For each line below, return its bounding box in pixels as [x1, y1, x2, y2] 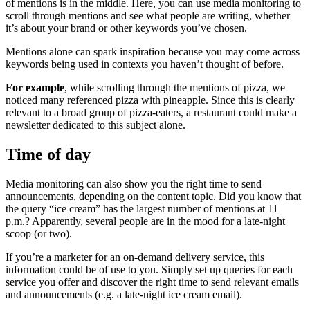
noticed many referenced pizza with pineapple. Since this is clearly [6, 94, 295, 107]
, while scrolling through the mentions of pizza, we [64, 82, 285, 94]
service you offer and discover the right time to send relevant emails [6, 276, 299, 289]
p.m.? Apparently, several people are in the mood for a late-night [6, 215, 285, 228]
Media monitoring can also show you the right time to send [6, 178, 262, 190]
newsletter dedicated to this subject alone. [6, 119, 185, 131]
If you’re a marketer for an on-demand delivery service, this [6, 251, 264, 264]
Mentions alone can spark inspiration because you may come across [6, 46, 300, 58]
